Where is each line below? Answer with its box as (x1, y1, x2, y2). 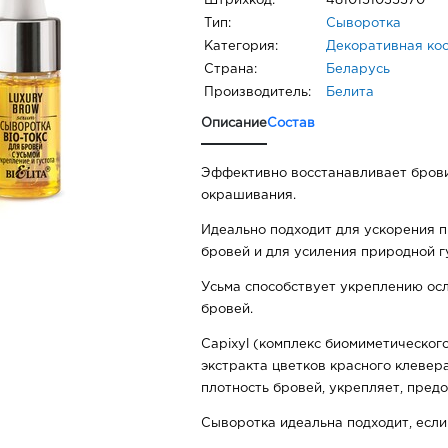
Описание (201, 118, 267, 130)
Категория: (204, 41, 278, 53)
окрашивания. (201, 190, 296, 202)
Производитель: (204, 87, 311, 99)
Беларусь (326, 64, 390, 76)
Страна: (204, 64, 257, 76)
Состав (267, 118, 315, 130)
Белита (326, 87, 374, 99)
